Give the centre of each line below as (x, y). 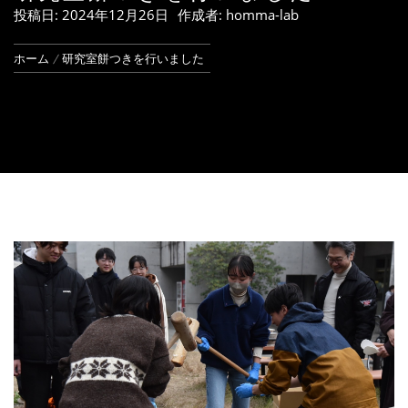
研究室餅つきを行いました (133, 58)
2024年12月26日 (115, 14)
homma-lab (262, 14)
